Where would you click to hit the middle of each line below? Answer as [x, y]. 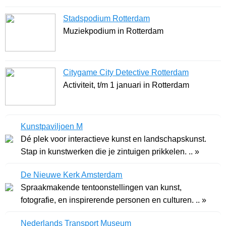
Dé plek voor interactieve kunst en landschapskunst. [114, 139]
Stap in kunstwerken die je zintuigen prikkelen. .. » [110, 152]
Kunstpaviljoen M [52, 127]
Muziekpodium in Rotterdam [113, 31]
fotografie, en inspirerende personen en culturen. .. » [114, 200]
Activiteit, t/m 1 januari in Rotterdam [126, 85]
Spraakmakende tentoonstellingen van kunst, [101, 188]
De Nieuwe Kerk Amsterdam [72, 175]
